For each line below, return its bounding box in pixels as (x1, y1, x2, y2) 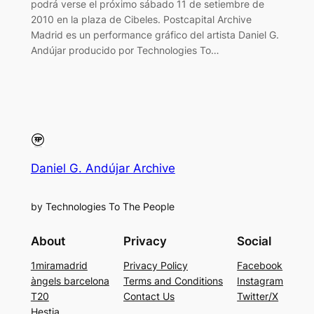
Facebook (237, 259, 283, 272)
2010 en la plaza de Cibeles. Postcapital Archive (30, 13, 252, 25)
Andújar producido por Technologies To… (30, 43, 219, 56)
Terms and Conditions (123, 275, 223, 287)
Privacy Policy (123, 259, 188, 272)
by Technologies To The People (30, 200, 175, 213)
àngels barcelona (30, 275, 109, 287)
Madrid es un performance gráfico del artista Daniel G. (30, 28, 279, 41)
